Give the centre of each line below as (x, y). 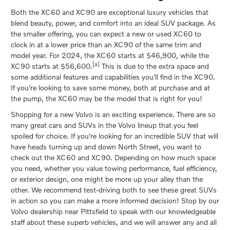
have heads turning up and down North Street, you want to (106, 147)
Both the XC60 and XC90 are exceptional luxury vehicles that (110, 12)
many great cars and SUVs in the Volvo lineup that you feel (104, 125)
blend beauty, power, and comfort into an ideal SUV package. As (113, 23)
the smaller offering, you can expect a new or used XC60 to (106, 34)
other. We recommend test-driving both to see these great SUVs (114, 190)
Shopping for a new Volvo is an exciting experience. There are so (113, 114)
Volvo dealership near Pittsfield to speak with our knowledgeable (113, 212)
